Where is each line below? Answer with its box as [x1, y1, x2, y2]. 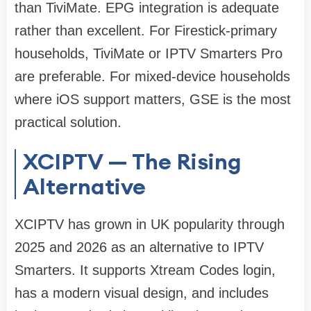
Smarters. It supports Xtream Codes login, [15, 262, 276, 278]
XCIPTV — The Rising [23, 147, 242, 176]
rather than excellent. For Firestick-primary [15, 23, 277, 39]
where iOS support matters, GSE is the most [15, 92, 291, 108]
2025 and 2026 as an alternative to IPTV [15, 239, 264, 255]
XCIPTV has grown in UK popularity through [15, 217, 285, 233]
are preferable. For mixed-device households [15, 69, 290, 85]
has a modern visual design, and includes [15, 285, 269, 301]
